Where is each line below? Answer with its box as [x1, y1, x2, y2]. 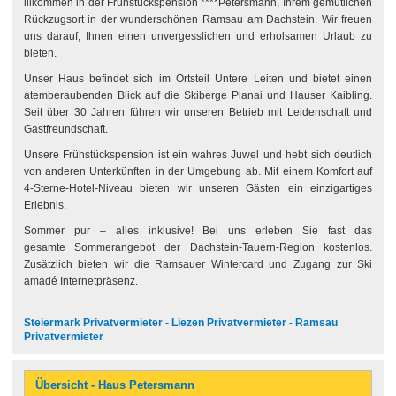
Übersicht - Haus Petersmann [34, 378, 194, 392]
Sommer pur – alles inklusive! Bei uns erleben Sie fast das [23, 225, 373, 237]
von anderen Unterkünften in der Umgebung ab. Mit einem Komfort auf [23, 165, 373, 178]
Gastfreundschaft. [23, 123, 108, 135]
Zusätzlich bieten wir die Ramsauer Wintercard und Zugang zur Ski [23, 258, 373, 270]
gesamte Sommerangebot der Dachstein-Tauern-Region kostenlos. [23, 241, 373, 254]
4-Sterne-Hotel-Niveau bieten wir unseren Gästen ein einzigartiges [23, 182, 373, 194]
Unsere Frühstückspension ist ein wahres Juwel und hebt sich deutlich [23, 148, 373, 161]
